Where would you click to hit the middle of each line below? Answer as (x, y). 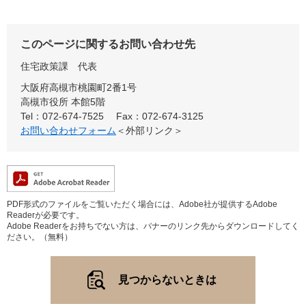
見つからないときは (167, 279)
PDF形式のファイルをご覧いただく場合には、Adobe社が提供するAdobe (142, 204)
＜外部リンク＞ (150, 130)
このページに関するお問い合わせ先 (108, 44)
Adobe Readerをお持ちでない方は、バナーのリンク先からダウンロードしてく (153, 226)
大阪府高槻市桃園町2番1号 (79, 87)
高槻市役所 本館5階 (63, 101)
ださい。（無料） (40, 237)
